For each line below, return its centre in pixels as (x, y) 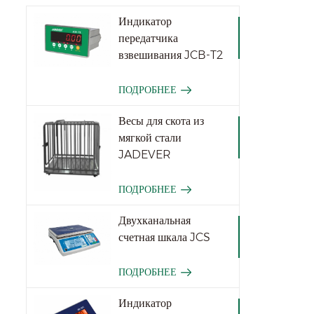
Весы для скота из (162, 121)
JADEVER (145, 155)
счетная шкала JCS (165, 238)
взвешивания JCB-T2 (171, 55)
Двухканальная (155, 221)
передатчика (149, 39)
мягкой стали (150, 138)
